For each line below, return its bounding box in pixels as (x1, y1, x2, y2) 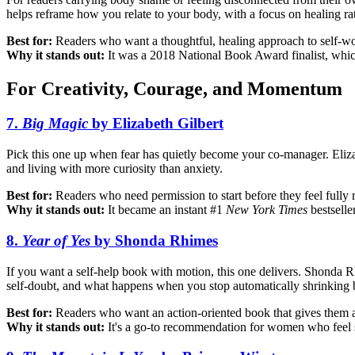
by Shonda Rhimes (90, 231, 218, 249)
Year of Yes (22, 231, 90, 249)
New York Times (226, 203, 307, 217)
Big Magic (22, 115, 88, 132)
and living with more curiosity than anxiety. (6, 162, 223, 176)
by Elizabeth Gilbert (88, 115, 223, 132)
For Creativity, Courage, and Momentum (6, 78, 342, 99)
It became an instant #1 (105, 203, 226, 217)
